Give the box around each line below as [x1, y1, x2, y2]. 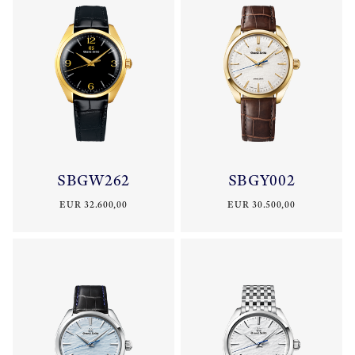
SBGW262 [57, 170, 130, 191]
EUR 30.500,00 [227, 199, 296, 211]
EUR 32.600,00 [59, 199, 128, 211]
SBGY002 [227, 170, 296, 191]
